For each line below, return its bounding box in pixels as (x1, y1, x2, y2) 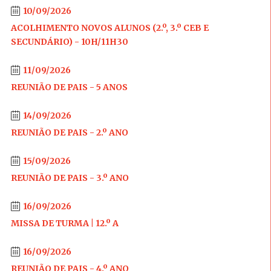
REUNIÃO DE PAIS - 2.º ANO (10, 127, 128, 138)
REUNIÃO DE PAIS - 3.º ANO (10, 172, 129, 183)
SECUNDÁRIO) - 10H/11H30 (10, 36, 128, 47)
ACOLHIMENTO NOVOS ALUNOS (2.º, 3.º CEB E (10, 22, 209, 33)
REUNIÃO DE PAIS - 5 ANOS (10, 82, 128, 93)
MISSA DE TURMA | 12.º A (10, 218, 119, 229)
